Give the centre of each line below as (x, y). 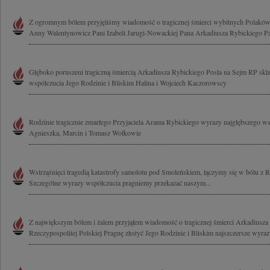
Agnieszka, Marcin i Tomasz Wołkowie (85, 133)
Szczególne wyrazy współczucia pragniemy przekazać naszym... (120, 183)
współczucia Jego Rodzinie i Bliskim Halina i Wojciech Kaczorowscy (128, 83)
